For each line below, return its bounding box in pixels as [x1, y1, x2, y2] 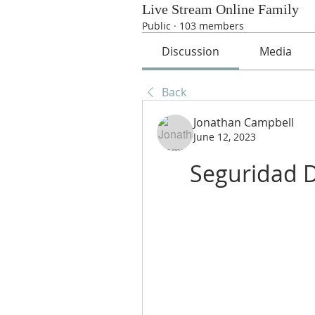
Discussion [162, 44, 220, 59]
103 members [179, 19, 244, 32]
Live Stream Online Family [142, 1, 299, 17]
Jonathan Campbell [193, 115, 294, 130]
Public [142, 19, 171, 32]
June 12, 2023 [193, 130, 256, 143]
